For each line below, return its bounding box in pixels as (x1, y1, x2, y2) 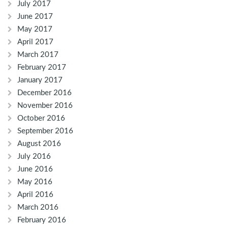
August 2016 (17, 140, 61, 148)
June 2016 (17, 165, 53, 174)
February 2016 (17, 216, 66, 224)
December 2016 (17, 89, 72, 97)
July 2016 (17, 153, 51, 161)
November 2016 (17, 102, 73, 110)
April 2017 (17, 38, 53, 46)
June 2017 (17, 13, 53, 21)
